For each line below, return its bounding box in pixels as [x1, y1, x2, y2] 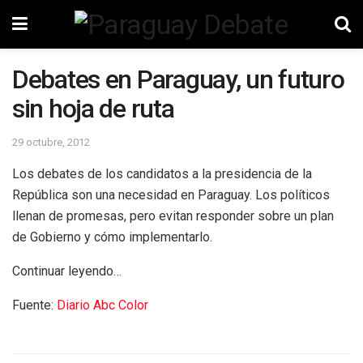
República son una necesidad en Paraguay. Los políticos [12, 186, 330, 203]
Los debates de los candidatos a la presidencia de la [12, 165, 312, 181]
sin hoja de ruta [12, 93, 174, 124]
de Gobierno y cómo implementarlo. [12, 228, 212, 245]
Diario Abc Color [57, 297, 148, 313]
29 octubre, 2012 [12, 135, 90, 148]
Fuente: [12, 297, 57, 313]
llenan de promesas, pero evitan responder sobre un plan [12, 207, 334, 224]
